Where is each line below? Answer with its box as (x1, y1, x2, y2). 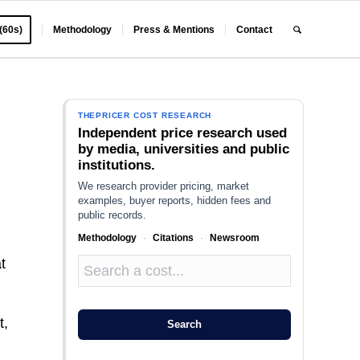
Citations (152, 232, 194, 243)
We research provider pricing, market (77, 180, 249, 192)
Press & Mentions (133, 24, 215, 35)
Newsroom (209, 232, 260, 243)
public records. (77, 209, 146, 221)
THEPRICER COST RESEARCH (77, 111, 212, 120)
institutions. (77, 157, 155, 173)
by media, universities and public (77, 141, 289, 157)
